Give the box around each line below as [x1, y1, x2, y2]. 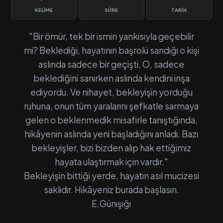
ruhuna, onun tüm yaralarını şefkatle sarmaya [24, 101, 199, 111]
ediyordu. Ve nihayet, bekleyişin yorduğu [30, 87, 193, 98]
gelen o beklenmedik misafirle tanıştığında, [25, 114, 198, 125]
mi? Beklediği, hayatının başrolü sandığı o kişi [23, 45, 199, 56]
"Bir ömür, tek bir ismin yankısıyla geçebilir [28, 31, 194, 42]
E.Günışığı [92, 198, 131, 209]
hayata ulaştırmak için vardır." [54, 156, 168, 167]
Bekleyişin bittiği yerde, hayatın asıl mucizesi [23, 170, 199, 181]
